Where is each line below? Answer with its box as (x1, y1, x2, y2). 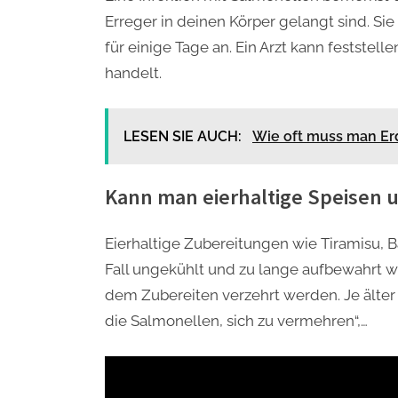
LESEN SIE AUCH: (123, 128, 245, 146)
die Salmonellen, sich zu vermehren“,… (105, 311, 368, 330)
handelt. (105, 63, 162, 82)
